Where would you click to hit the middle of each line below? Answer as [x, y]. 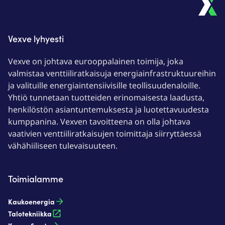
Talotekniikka [30, 213]
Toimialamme [36, 179]
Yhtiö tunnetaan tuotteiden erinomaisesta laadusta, [106, 97]
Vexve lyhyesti [36, 38]
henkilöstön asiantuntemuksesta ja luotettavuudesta [108, 109]
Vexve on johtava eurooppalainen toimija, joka [96, 61]
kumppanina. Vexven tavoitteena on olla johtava [99, 122]
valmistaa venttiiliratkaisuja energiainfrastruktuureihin [112, 73]
